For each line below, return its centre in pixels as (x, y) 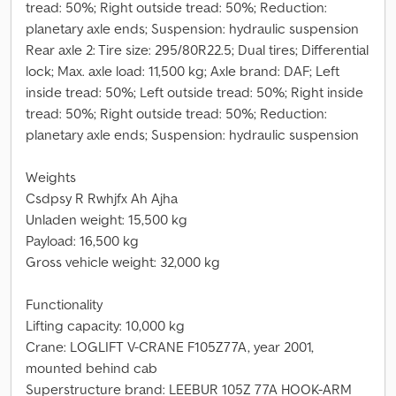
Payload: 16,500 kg (82, 240)
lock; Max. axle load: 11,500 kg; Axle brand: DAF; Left (183, 71)
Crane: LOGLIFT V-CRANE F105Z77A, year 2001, (170, 346)
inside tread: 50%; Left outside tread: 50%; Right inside (194, 92)
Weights (51, 177)
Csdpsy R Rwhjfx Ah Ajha (102, 198)
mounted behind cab (91, 368)
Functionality (64, 304)
